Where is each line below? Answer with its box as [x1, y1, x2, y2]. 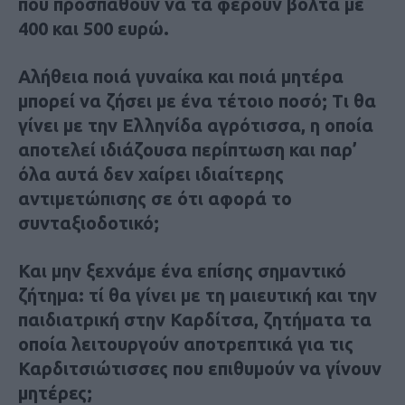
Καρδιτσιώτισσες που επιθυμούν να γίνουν [18, 357, 381, 379]
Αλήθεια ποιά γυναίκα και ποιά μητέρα [18, 65, 344, 87]
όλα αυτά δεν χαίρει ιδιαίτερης [18, 163, 284, 184]
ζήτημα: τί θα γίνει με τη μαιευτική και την [18, 284, 377, 306]
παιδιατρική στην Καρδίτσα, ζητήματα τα [18, 308, 372, 330]
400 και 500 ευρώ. [18, 17, 169, 39]
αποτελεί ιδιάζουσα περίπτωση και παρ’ [18, 138, 357, 160]
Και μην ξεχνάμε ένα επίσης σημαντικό [18, 259, 346, 281]
